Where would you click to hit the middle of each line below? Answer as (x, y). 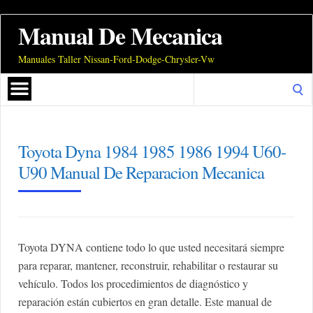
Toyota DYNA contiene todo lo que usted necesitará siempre (151, 247)
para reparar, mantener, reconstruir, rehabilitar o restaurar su (148, 265)
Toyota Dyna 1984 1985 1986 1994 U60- (152, 152)
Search (208, 82)
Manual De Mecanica (120, 36)
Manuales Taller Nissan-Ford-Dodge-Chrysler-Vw (116, 59)
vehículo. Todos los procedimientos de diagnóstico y (133, 284)
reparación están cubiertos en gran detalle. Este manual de (145, 302)
